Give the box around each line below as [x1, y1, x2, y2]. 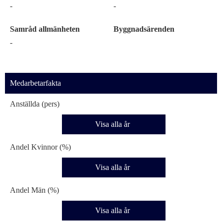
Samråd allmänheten [10, 25, 80, 33]
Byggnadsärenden [113, 25, 174, 33]
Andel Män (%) [10, 186, 59, 194]
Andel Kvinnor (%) [10, 143, 71, 151]
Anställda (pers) [10, 100, 59, 108]
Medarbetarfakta [10, 79, 61, 87]
